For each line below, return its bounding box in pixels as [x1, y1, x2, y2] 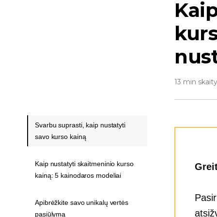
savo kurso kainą [35, 133, 86, 140]
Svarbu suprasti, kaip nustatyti [35, 121, 125, 129]
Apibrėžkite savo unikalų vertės [35, 199, 128, 206]
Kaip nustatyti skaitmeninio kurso [35, 160, 134, 168]
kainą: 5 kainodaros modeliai [35, 171, 122, 179]
